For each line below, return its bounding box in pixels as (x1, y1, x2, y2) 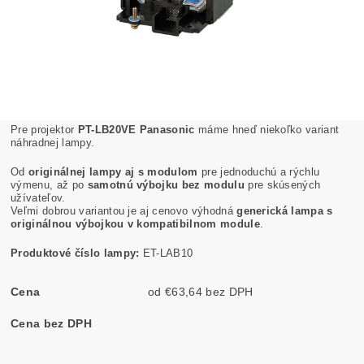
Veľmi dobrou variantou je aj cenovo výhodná (11, 204, 237, 217)
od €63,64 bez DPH (206, 284, 253, 298)
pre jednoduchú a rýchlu (197, 165, 320, 178)
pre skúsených (244, 178, 321, 191)
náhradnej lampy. (11, 136, 95, 149)
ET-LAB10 (139, 246, 193, 259)
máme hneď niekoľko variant (194, 123, 340, 136)
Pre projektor (11, 123, 78, 136)
